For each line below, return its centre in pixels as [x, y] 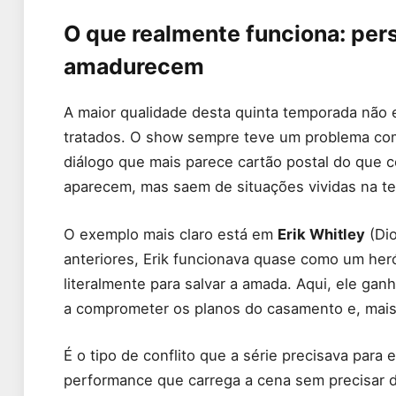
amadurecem [134, 67]
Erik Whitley [321, 234]
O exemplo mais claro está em [171, 234]
